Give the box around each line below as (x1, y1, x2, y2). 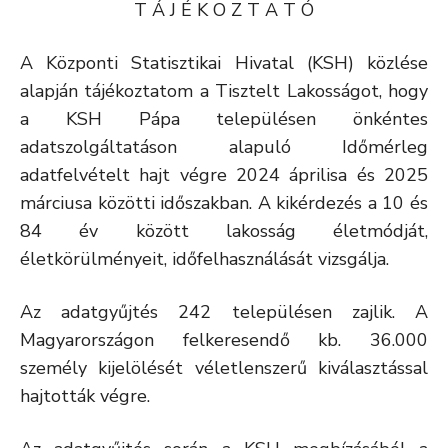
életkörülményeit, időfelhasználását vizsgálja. (20, 247, 389, 271)
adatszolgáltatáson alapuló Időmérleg (20, 135, 428, 159)
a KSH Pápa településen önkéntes (20, 107, 428, 131)
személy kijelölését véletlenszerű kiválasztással (20, 356, 428, 380)
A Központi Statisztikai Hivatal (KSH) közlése (20, 51, 428, 75)
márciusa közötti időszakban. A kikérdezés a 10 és (20, 191, 428, 215)
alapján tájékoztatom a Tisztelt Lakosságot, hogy (20, 79, 428, 103)
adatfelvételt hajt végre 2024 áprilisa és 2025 (20, 163, 428, 187)
